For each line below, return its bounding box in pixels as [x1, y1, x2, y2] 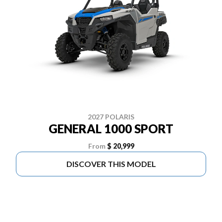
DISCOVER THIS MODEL [66, 159, 156, 168]
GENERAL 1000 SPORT [49, 121, 173, 136]
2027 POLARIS [88, 112, 134, 121]
